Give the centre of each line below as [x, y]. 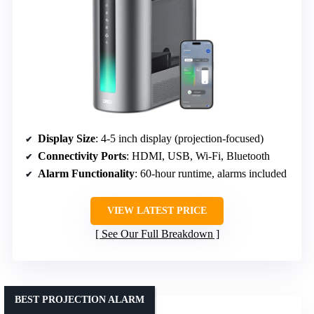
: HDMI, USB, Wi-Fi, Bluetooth [198, 156]
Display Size [67, 138]
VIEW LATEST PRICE [157, 210]
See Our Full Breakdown [157, 233]
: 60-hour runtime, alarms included [211, 173]
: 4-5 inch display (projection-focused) [179, 138]
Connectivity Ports [82, 156]
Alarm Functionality [86, 173]
